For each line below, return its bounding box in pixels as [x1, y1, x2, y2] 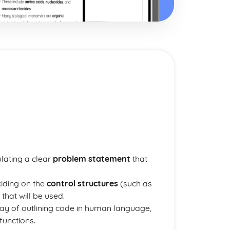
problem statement [53, 154, 130, 164]
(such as [118, 178, 152, 188]
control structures [47, 178, 118, 188]
